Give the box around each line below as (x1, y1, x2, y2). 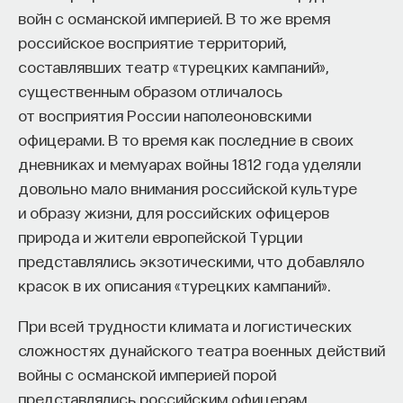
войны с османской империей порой (18, 363, 276, 383)
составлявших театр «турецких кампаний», (18, 56, 328, 76)
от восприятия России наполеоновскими (18, 104, 311, 124)
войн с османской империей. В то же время (18, 7, 330, 27)
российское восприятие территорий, (18, 31, 286, 51)
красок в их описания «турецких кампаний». (18, 274, 330, 294)
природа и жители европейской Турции (18, 226, 302, 246)
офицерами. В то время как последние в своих (18, 129, 354, 148)
